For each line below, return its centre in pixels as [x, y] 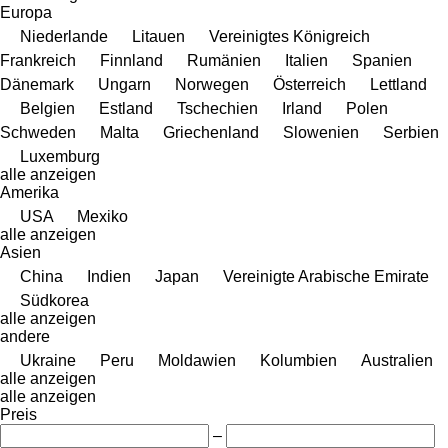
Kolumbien [298, 360]
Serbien [411, 132]
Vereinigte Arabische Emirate [326, 276]
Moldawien [197, 360]
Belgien [47, 108]
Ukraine [48, 360]
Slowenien [321, 132]
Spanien [382, 60]
